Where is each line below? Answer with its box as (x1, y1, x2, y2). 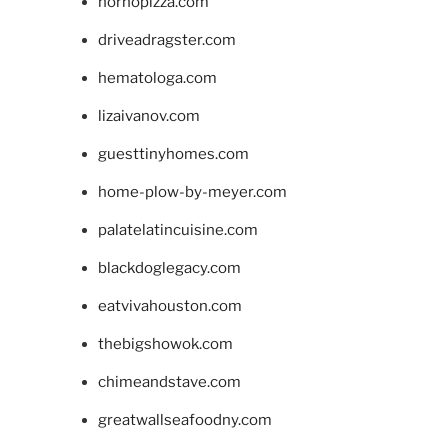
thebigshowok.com (97, 335, 233, 354)
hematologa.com (97, 69, 217, 88)
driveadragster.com (97, 31, 236, 50)
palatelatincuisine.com (97, 221, 258, 240)
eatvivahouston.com (97, 297, 242, 316)
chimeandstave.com (97, 373, 241, 392)
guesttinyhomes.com (97, 145, 249, 164)
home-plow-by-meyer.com (97, 183, 287, 202)
